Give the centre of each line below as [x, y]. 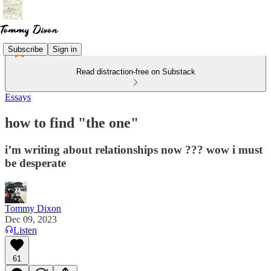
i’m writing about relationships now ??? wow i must [134, 149]
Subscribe [25, 49]
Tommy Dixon [33, 208]
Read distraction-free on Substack [135, 72]
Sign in [65, 49]
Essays [18, 97]
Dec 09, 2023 [31, 219]
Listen [25, 230]
